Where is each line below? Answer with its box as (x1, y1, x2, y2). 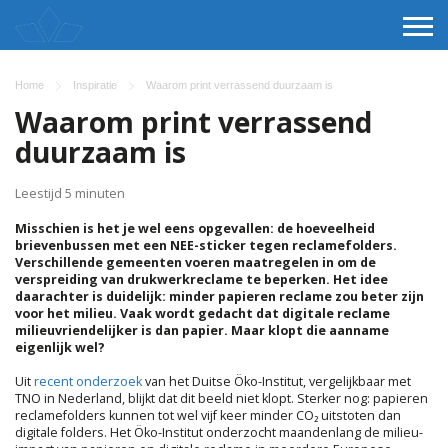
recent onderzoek (34, 372, 142, 390)
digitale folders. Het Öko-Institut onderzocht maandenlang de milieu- (15, 423, 423, 441)
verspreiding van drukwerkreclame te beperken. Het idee (15, 270, 388, 288)
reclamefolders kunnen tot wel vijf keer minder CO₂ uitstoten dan (15, 406, 401, 424)
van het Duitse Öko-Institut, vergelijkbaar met (142, 372, 411, 390)
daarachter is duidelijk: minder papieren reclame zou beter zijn (15, 287, 424, 305)
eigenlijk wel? (15, 338, 105, 356)
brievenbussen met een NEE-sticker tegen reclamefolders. (15, 236, 397, 254)
